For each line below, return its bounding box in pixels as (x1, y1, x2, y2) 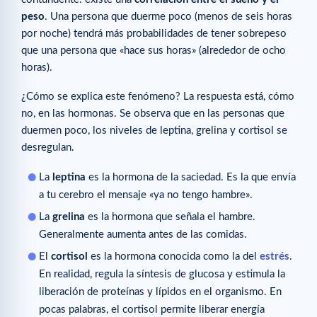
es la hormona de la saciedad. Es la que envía (86, 172, 296, 183)
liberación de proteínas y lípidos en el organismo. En (39, 287, 282, 298)
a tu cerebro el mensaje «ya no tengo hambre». (39, 190, 253, 201)
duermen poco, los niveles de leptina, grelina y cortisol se (21, 125, 287, 137)
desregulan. (21, 142, 74, 154)
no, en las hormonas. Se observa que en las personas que (21, 108, 284, 120)
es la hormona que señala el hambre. (85, 212, 255, 223)
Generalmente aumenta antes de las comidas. (39, 229, 247, 241)
